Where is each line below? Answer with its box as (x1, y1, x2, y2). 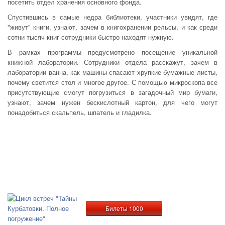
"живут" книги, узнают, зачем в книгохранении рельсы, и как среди (8, 22, 217, 32)
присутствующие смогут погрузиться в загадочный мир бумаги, (8, 87, 217, 97)
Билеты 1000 (105, 204, 143, 212)
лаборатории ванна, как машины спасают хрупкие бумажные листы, (8, 67, 217, 77)
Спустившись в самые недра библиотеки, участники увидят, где (8, 12, 217, 22)
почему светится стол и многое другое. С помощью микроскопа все (8, 77, 217, 87)
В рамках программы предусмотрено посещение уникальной (8, 47, 217, 57)
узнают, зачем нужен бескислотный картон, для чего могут (8, 97, 217, 107)
